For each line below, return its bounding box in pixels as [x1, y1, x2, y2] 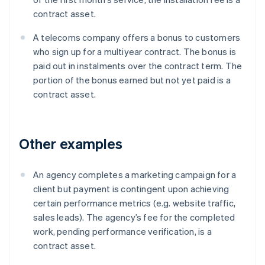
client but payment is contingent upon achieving [33, 183, 230, 195]
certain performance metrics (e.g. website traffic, [33, 197, 236, 209]
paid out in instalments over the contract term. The [33, 60, 243, 72]
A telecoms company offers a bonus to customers [33, 31, 241, 44]
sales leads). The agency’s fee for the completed [33, 211, 235, 224]
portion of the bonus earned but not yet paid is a [33, 74, 231, 86]
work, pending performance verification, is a [33, 225, 212, 238]
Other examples [19, 134, 123, 153]
